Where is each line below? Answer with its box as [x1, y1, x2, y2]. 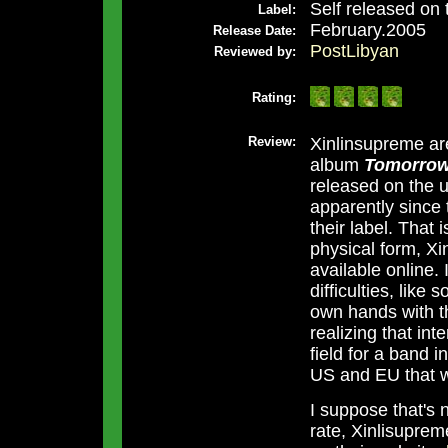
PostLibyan [309, 41, 399, 62]
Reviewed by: [213, 44, 296, 60]
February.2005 [309, 20, 426, 41]
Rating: [251, 90, 296, 106]
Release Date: [212, 23, 296, 39]
